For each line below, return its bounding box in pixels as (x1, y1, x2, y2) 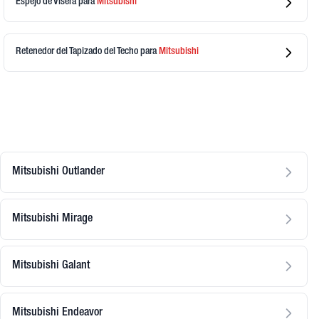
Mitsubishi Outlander (12, 166, 105, 178)
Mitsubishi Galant (12, 260, 90, 272)
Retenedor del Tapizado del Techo (16, 47, 141, 58)
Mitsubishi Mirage (12, 213, 93, 225)
